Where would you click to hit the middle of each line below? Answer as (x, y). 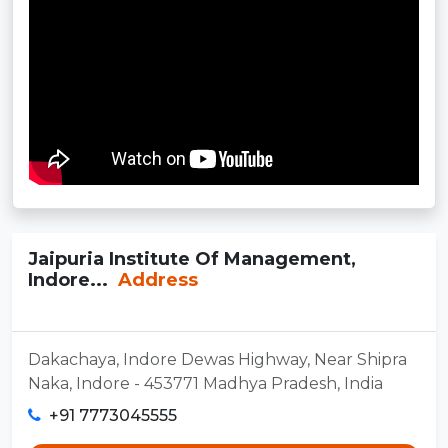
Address (155, 279)
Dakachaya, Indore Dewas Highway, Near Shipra (217, 359)
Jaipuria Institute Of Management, (192, 258)
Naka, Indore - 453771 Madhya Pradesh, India (205, 383)
